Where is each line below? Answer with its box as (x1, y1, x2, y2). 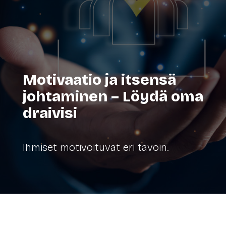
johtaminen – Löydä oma (22, 87, 203, 105)
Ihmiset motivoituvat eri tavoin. (22, 140, 168, 154)
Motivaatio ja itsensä (22, 70, 176, 89)
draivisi (22, 103, 77, 122)
